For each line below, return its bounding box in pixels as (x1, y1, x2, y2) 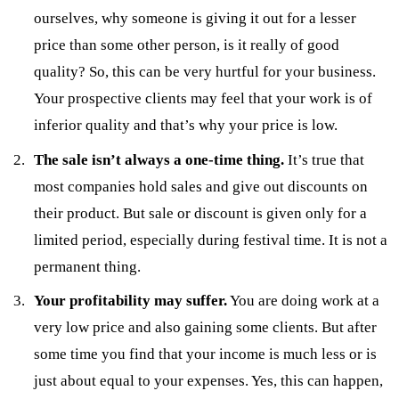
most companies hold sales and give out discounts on (34, 177, 369, 195)
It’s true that (288, 151, 365, 168)
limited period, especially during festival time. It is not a (34, 231, 388, 248)
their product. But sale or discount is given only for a (34, 204, 368, 222)
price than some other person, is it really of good (34, 37, 340, 54)
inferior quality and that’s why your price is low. (34, 117, 338, 134)
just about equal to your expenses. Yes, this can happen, (34, 372, 384, 390)
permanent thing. (34, 257, 142, 275)
